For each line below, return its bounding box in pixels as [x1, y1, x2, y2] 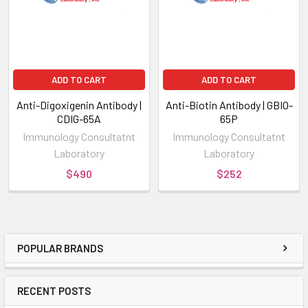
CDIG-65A [57, 111, 101, 125]
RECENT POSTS [17, 284, 91, 297]
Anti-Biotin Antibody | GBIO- [165, 98, 293, 111]
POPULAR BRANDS [17, 241, 103, 254]
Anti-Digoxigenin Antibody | [16, 98, 142, 111]
